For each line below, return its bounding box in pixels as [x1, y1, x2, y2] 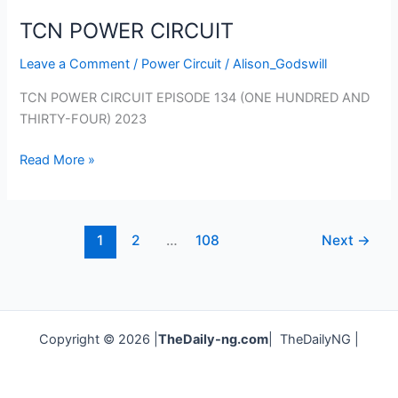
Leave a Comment [20, 56, 131, 73]
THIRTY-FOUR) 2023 [20, 110, 147, 127]
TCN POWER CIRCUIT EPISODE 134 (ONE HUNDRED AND [20, 89, 370, 106]
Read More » [20, 151, 96, 168]
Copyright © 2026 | [39, 331, 158, 348]
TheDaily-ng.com [158, 331, 268, 348]
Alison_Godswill [233, 56, 328, 73]
